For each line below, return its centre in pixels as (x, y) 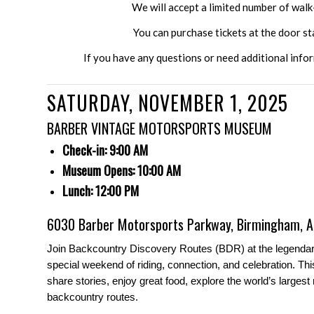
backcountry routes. (93, 297)
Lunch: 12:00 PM (101, 190)
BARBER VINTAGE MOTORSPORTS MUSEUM (159, 128)
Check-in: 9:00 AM (105, 150)
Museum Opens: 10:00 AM (122, 170)
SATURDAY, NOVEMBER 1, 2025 (168, 102)
